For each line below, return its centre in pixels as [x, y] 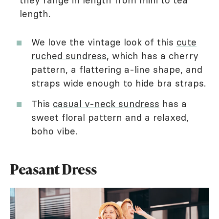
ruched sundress [69, 56]
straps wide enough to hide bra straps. [120, 83]
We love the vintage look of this [104, 42]
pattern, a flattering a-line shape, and [117, 69]
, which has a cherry [153, 56]
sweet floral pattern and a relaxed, [110, 117]
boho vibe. [56, 131]
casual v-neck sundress [106, 104]
